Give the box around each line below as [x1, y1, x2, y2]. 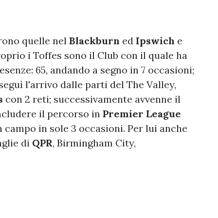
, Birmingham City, [53, 136, 136, 149]
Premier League [103, 107, 181, 120]
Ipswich [136, 34, 175, 47]
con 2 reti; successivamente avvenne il [5, 92, 181, 105]
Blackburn [69, 34, 120, 47]
